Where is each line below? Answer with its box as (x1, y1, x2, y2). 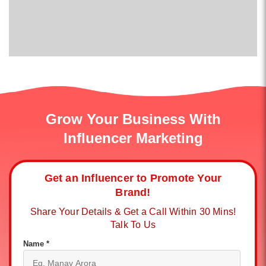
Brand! (115, 186, 151, 198)
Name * (23, 239, 49, 248)
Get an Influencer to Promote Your (44, 172, 222, 184)
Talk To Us (110, 220, 156, 230)
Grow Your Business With (45, 111, 221, 127)
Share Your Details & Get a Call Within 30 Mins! (30, 207, 236, 217)
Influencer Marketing (63, 130, 203, 146)
